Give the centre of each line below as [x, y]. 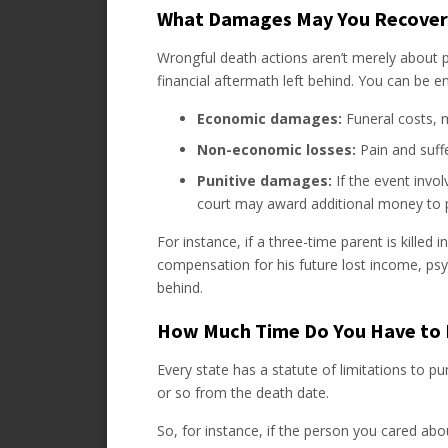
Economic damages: [269, 118]
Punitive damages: [264, 180]
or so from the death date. [243, 392]
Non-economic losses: [276, 149]
